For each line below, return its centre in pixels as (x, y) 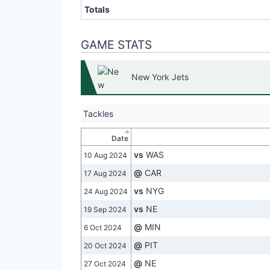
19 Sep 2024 (105, 210)
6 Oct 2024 (103, 228)
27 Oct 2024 (105, 264)
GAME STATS (116, 45)
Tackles (98, 114)
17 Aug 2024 (105, 174)
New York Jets (160, 77)
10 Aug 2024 (105, 155)
